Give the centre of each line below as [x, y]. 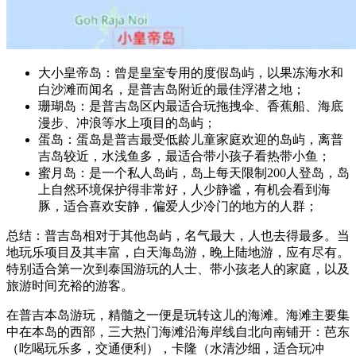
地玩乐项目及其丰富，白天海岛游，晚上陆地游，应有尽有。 [178, 252]
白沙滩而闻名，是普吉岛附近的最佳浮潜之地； [172, 89]
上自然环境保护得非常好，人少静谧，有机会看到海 [184, 189]
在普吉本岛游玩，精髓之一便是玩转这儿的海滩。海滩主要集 [178, 315]
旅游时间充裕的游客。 [70, 285]
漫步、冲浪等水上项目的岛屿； [127, 122]
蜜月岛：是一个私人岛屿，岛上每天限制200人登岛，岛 [194, 172]
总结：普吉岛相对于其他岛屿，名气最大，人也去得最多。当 [178, 235]
